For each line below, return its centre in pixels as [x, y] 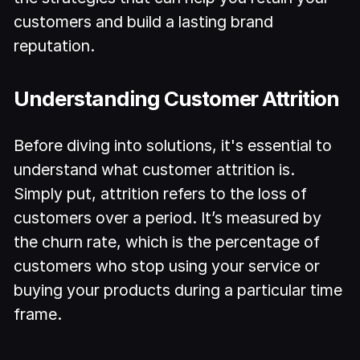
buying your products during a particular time [178, 290]
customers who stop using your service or [167, 266]
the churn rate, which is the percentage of [167, 242]
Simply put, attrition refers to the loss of [161, 194]
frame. [38, 315]
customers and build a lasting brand [144, 21]
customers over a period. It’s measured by [168, 218]
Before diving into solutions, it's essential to [173, 146]
